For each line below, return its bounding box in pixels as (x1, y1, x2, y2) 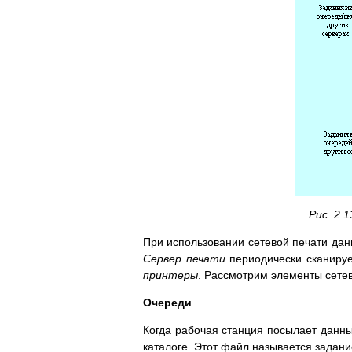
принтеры (143, 269, 198, 282)
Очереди (143, 296, 192, 310)
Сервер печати (143, 252, 225, 266)
